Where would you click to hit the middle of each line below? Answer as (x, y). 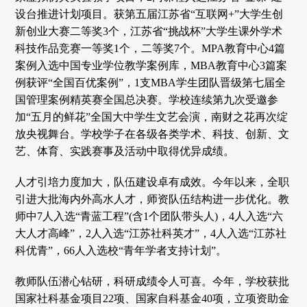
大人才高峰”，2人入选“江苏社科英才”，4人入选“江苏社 (151, 233)
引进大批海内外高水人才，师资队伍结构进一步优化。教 (152, 199)
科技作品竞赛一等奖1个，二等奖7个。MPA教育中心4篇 (150, 48)
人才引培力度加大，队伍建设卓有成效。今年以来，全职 (152, 182)
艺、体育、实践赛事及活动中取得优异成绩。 (125, 151)
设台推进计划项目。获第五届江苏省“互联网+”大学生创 (149, 14)
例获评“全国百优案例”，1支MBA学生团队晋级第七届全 (151, 82)
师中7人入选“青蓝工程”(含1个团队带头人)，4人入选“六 (149, 216)
